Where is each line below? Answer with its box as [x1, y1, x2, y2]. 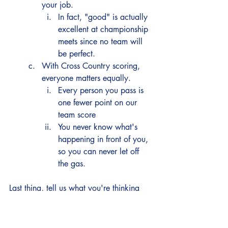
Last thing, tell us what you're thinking [9, 183, 142, 193]
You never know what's [58, 122, 140, 132]
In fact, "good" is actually [58, 12, 150, 22]
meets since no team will [58, 36, 145, 47]
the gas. [58, 158, 88, 169]
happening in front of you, [58, 134, 151, 145]
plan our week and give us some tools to [9, 207, 152, 218]
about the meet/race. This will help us [9, 195, 146, 206]
